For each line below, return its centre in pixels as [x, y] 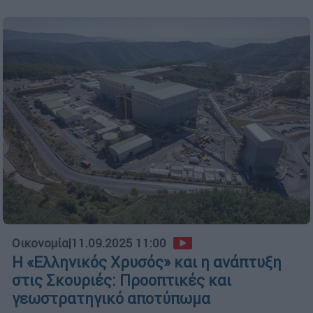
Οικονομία [40, 243]
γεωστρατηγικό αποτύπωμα [111, 298]
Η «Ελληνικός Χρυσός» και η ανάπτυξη [147, 262]
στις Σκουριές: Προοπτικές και [122, 280]
